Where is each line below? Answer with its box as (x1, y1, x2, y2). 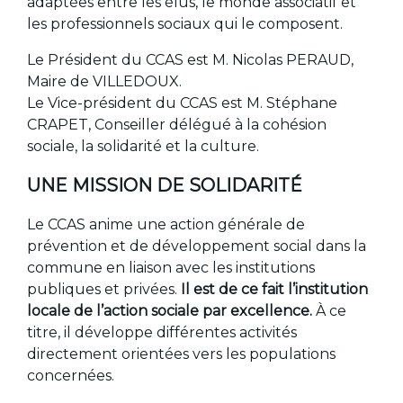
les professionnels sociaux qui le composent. (27, 14, 344, 32)
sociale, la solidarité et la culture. (27, 137, 260, 155)
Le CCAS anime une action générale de (27, 216, 306, 234)
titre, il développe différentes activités (27, 324, 298, 342)
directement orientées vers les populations (27, 345, 336, 363)
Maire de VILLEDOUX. (27, 72, 183, 90)
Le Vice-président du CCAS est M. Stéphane (27, 94, 338, 112)
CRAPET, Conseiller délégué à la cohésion (27, 115, 327, 133)
